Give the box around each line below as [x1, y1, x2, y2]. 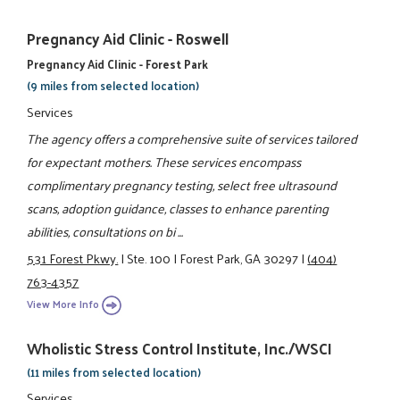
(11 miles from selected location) [27, 361, 202, 382]
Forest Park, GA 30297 [179, 246, 299, 271]
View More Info [27, 294, 100, 313]
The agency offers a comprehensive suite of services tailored [27, 126, 358, 150]
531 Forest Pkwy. [27, 246, 119, 271]
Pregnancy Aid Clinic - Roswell [27, 25, 229, 53]
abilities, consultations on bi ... [27, 219, 184, 243]
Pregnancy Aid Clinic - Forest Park [27, 54, 209, 75]
